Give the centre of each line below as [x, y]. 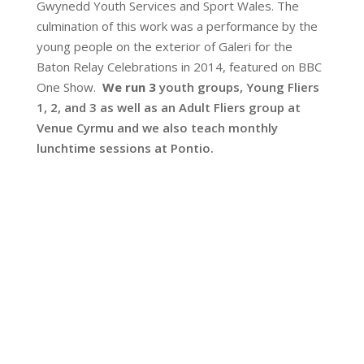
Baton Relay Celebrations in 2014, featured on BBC [179, 67]
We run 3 [130, 87]
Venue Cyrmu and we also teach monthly [157, 128]
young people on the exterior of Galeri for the [164, 46]
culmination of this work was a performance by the [177, 26]
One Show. [69, 87]
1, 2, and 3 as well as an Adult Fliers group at [168, 107]
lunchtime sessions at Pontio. [128, 148]
